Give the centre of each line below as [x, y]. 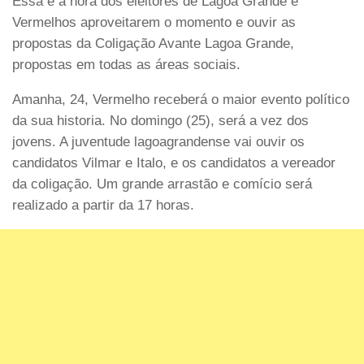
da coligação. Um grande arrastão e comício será [162, 184]
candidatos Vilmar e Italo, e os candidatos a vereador [174, 162]
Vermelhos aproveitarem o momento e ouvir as [154, 22]
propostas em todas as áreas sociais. [126, 65]
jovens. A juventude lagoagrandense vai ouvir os [158, 141]
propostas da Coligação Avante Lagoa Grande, [153, 43]
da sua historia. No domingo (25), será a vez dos [160, 120]
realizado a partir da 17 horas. [103, 205]
